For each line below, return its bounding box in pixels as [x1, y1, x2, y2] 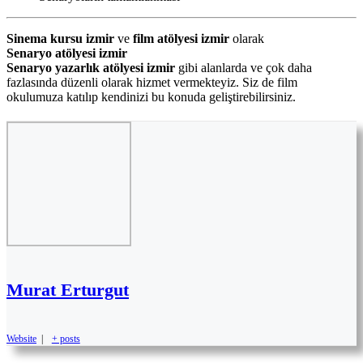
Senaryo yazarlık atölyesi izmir [6, 61, 175, 75]
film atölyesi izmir [133, 32, 229, 46]
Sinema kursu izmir [6, 32, 114, 46]
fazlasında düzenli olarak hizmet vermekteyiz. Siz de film [6, 75, 297, 90]
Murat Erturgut [6, 279, 129, 300]
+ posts [51, 332, 80, 344]
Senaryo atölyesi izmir [6, 46, 127, 61]
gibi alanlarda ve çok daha [175, 61, 312, 75]
